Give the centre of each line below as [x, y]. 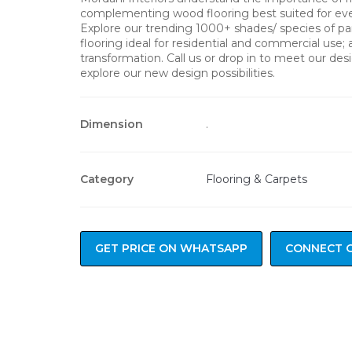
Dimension [112, 124]
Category [107, 179]
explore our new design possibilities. [178, 73]
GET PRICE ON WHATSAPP [171, 248]
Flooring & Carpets [257, 179]
